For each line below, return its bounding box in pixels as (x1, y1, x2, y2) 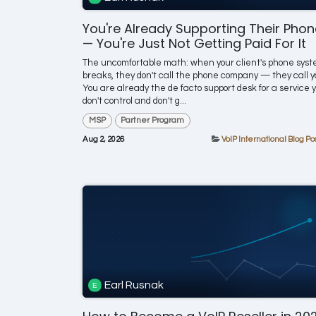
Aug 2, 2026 (83, 135, 124, 144)
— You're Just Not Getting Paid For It (83, 34, 306, 52)
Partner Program (121, 115, 185, 125)
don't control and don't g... (83, 95, 186, 106)
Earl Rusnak (104, 279, 164, 291)
